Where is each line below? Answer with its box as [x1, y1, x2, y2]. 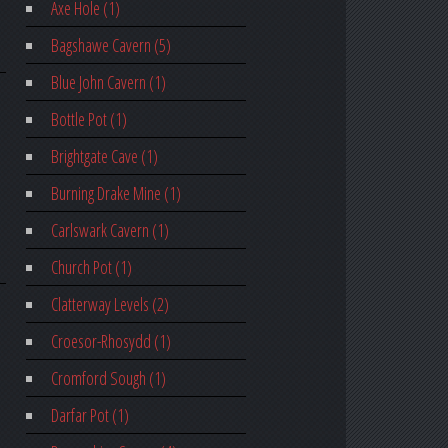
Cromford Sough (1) [50, 366, 166, 391]
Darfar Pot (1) [50, 403, 129, 428]
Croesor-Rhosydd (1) [50, 329, 171, 354]
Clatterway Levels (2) [50, 292, 169, 317]
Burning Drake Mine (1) [50, 181, 181, 206]
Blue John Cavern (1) [50, 70, 166, 95]
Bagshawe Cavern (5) [50, 33, 171, 58]
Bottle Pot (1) [50, 107, 127, 132]
